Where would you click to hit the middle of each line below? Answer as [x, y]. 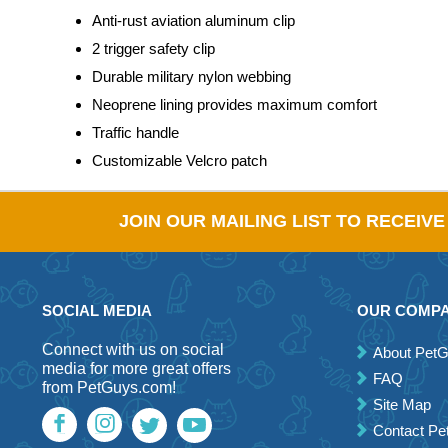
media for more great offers [136, 368]
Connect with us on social [133, 349]
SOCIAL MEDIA [97, 310]
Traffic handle [135, 132]
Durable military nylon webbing [191, 76]
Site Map [401, 404]
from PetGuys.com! [109, 387]
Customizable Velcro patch [179, 160]
